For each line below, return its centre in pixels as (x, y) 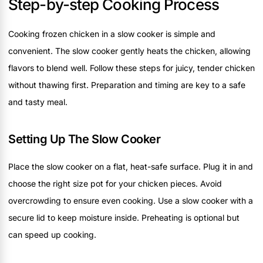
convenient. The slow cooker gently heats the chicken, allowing (129, 50)
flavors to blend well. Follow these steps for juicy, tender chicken (131, 68)
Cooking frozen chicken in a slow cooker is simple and (112, 33)
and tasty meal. (38, 102)
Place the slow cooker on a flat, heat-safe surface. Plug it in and (131, 166)
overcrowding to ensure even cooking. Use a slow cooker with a (131, 200)
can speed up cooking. (52, 234)
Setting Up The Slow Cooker (85, 139)
